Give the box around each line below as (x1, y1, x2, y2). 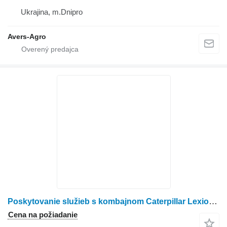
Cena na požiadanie (8, 210, 78, 219)
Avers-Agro (8, 32, 46, 41)
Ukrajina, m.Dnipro (21, 8, 83, 17)
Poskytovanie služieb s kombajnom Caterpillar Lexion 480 (209, 197, 217, 207)
